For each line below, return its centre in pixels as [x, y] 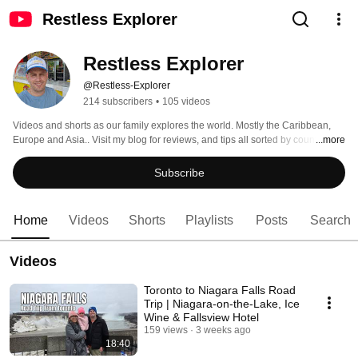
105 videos [186, 101]
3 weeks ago [223, 330]
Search [330, 220]
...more [330, 140]
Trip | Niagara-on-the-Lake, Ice [222, 304]
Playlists [209, 220]
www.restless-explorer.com [72, 154]
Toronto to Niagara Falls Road [220, 290]
